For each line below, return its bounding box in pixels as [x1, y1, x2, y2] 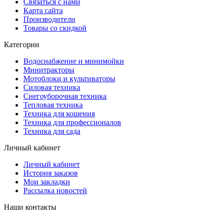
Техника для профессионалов [23, 118, 121, 127]
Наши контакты [4, 202, 56, 211]
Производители [23, 15, 75, 23]
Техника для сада [23, 127, 80, 135]
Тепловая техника [23, 100, 83, 109]
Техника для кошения [23, 109, 95, 118]
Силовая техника [23, 83, 80, 91]
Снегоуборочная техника [23, 91, 107, 100]
